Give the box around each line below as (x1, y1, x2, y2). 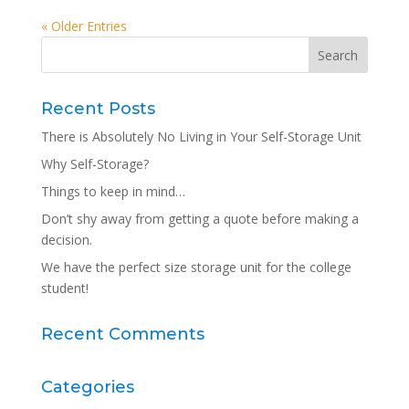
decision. (40, 230, 92, 248)
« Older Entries (40, 16, 127, 35)
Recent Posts (40, 98, 155, 119)
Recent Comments (40, 323, 204, 344)
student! (40, 278, 89, 297)
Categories (40, 376, 134, 397)
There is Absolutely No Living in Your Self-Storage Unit (40, 127, 362, 145)
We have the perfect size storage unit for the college (40, 257, 351, 276)
